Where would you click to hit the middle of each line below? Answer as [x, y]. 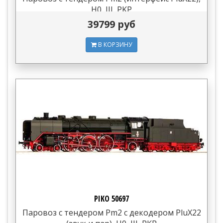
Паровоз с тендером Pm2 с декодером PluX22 [111, 213]
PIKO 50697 [111, 199]
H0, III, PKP [111, 9]
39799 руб [111, 24]
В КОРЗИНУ [114, 44]
